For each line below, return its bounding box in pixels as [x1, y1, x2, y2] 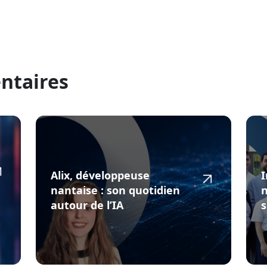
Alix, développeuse [50, 167, 150, 182]
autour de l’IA [50, 197, 123, 212]
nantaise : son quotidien [50, 182, 180, 197]
